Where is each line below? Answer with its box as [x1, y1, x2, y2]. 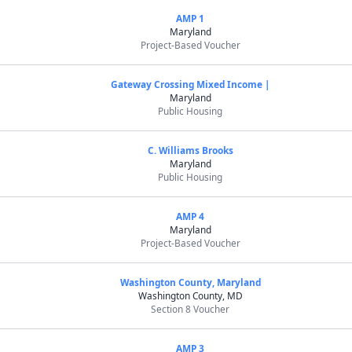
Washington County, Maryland [119, 276, 261, 288]
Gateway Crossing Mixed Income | [110, 78, 270, 90]
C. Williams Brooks [147, 144, 233, 156]
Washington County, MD [137, 289, 243, 302]
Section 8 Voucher [151, 302, 230, 315]
